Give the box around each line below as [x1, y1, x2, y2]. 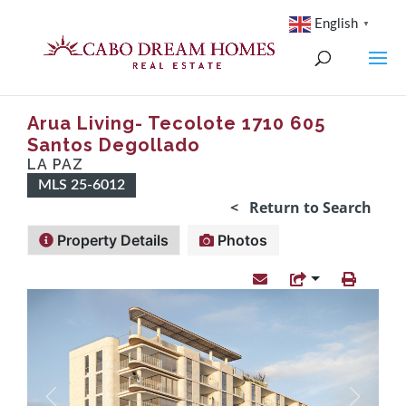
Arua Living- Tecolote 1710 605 [27, 112, 325, 134]
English [314, 16, 358, 31]
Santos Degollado [27, 134, 200, 156]
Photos [214, 231, 267, 249]
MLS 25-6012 [38, 178, 125, 192]
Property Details [53, 231, 169, 249]
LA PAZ [27, 156, 83, 173]
